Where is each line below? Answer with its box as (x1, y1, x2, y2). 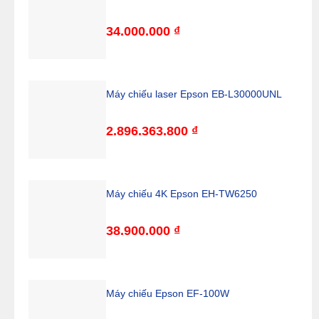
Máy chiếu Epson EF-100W (106, 288, 230, 299)
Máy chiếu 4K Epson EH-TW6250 (106, 188, 258, 199)
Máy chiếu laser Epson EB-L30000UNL (106, 88, 283, 100)
